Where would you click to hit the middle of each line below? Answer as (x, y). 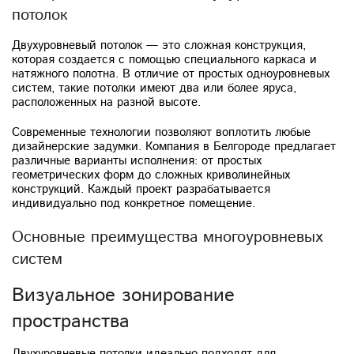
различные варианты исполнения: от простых (137, 160)
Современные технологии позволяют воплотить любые (161, 132)
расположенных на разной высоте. (106, 102)
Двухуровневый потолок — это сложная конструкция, (159, 45)
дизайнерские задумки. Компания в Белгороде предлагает (174, 146)
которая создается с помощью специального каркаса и (164, 59)
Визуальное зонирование (123, 295)
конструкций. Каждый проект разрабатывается (141, 189)
